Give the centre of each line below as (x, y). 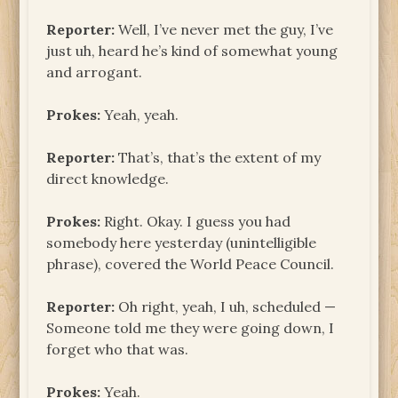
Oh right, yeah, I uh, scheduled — (226, 306)
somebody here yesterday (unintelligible (182, 242)
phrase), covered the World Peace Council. (191, 263)
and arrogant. (95, 72)
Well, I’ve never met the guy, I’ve (224, 29)
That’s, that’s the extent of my (218, 157)
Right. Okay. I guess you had (196, 221)
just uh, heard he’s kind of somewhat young (192, 50)
